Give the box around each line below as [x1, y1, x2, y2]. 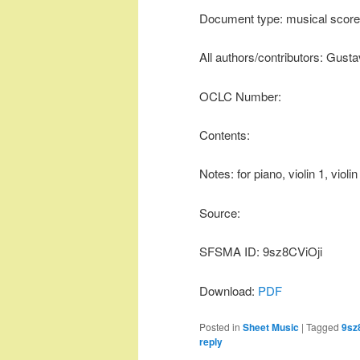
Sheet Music [243, 319, 299, 334]
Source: [199, 203, 240, 221]
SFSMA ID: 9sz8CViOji [199, 243, 322, 260]
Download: [199, 281, 258, 299]
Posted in [199, 319, 240, 333]
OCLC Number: [199, 87, 281, 104]
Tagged [306, 319, 339, 333]
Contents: [199, 126, 250, 144]
